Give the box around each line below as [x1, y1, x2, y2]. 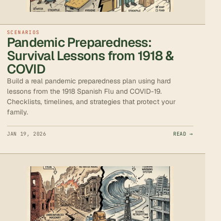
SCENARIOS [7, 29, 40, 36]
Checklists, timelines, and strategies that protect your [7, 97, 176, 106]
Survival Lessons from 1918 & [7, 47, 174, 64]
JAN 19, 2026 [7, 130, 46, 137]
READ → [173, 130, 193, 137]
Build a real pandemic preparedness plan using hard [7, 76, 171, 85]
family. [7, 107, 28, 116]
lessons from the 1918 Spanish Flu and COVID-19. [7, 86, 162, 96]
